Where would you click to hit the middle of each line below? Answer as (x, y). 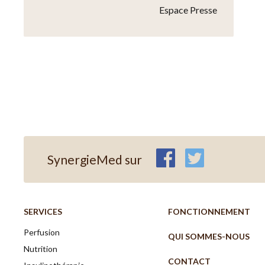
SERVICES (43, 212)
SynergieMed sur (95, 159)
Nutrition (41, 249)
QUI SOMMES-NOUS (209, 237)
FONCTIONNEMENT (209, 212)
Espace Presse (188, 10)
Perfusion (42, 232)
